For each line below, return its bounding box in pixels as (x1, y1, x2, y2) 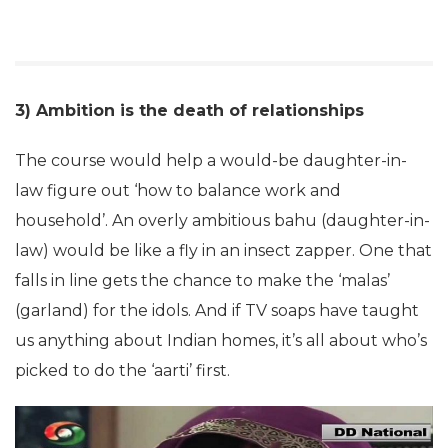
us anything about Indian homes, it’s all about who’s (15, 331, 427, 351)
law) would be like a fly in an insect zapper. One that (15, 241, 432, 261)
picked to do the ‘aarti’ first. (15, 361, 230, 381)
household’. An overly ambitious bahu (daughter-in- (15, 211, 430, 231)
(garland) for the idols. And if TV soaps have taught (15, 301, 419, 321)
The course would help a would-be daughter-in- (15, 151, 407, 171)
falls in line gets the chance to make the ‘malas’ (15, 271, 390, 291)
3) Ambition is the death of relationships (15, 101, 364, 121)
